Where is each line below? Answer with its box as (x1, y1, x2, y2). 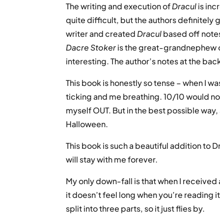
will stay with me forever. (66, 154, 158, 165)
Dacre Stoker (66, 42, 116, 53)
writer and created (66, 28, 137, 39)
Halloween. (66, 118, 109, 129)
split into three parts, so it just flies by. (66, 203, 205, 214)
